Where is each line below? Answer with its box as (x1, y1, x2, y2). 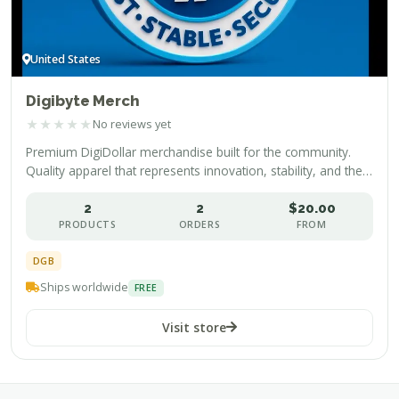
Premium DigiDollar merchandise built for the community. (26, 142, 351, 160)
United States (30, 51, 101, 67)
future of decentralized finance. (26, 180, 201, 198)
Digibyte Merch (26, 91, 140, 110)
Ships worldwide (40, 280, 128, 296)
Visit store (162, 318, 226, 336)
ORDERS (178, 217, 221, 231)
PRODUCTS (58, 217, 117, 231)
